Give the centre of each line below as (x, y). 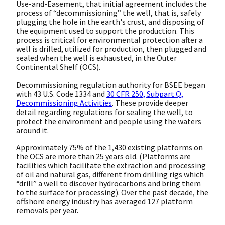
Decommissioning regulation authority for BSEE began (111, 85)
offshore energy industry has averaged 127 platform (104, 202)
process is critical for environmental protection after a (109, 40)
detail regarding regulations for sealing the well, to (104, 112)
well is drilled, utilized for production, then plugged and (111, 49)
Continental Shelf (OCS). (58, 67)
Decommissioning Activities (64, 103)
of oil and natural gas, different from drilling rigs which (110, 175)
